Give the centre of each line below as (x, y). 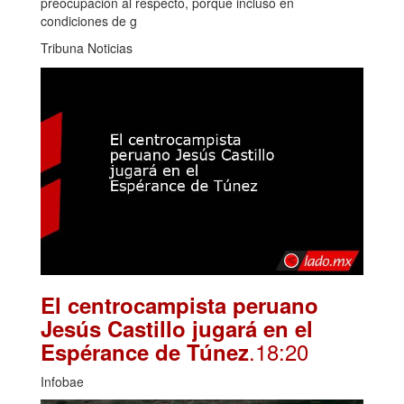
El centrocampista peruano (179, 305)
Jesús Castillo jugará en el (177, 329)
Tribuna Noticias (87, 48)
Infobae (62, 382)
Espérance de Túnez (145, 352)
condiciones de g (89, 21)
